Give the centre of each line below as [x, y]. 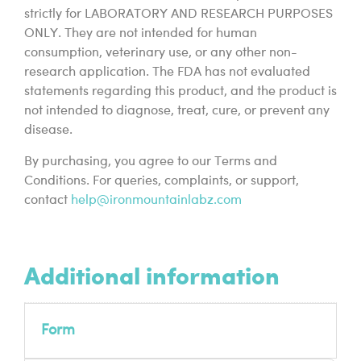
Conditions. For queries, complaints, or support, [162, 181]
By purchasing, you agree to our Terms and [151, 162]
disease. [48, 131]
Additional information [152, 275]
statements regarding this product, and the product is [180, 92]
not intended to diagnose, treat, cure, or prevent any [177, 112]
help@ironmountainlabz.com [156, 200]
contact [48, 200]
